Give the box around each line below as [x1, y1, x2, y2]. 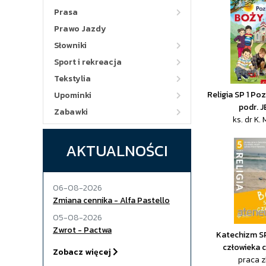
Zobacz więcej [53, 246, 113, 258]
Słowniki [54, 39, 87, 52]
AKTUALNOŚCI [66, 139, 168, 162]
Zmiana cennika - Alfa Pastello [53, 194, 170, 207]
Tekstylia [54, 72, 91, 85]
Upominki [54, 89, 91, 102]
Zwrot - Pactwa [53, 224, 112, 236]
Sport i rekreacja [54, 56, 122, 68]
